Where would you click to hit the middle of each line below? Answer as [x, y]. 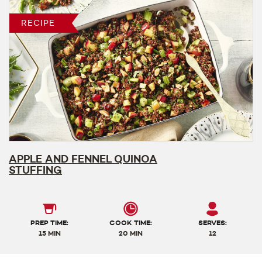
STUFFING [35, 170]
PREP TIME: [50, 223]
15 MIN [49, 233]
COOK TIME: [131, 223]
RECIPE [38, 23]
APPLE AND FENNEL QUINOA [83, 159]
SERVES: [212, 223]
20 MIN [131, 233]
